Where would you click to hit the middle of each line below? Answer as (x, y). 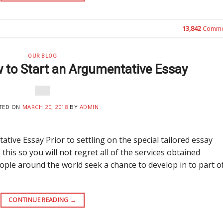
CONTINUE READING (40, 200)
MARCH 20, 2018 (45, 107)
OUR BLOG (43, 56)
